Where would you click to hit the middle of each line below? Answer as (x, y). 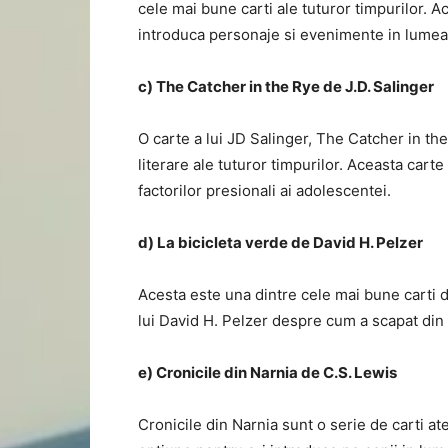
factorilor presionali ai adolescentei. (264, 190)
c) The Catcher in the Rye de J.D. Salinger (286, 86)
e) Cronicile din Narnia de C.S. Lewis (267, 372)
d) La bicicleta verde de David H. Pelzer (280, 242)
